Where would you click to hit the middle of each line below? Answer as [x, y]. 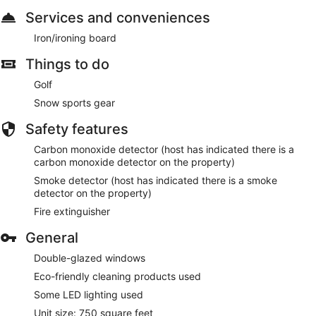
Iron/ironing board [75, 37]
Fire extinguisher [72, 211]
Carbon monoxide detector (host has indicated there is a [164, 149]
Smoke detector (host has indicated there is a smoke [156, 180]
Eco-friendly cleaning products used [117, 276]
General [52, 237]
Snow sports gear [74, 102]
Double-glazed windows [90, 257]
